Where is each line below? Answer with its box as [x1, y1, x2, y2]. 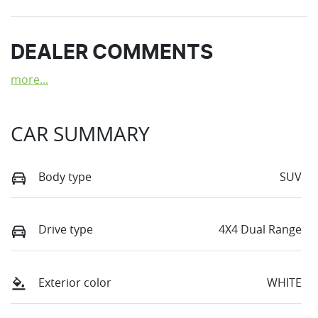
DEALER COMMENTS [11, 43, 213, 64]
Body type [38, 169, 92, 185]
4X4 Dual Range [219, 221, 302, 238]
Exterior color [38, 274, 111, 290]
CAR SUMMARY [11, 121, 150, 148]
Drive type [38, 221, 93, 238]
